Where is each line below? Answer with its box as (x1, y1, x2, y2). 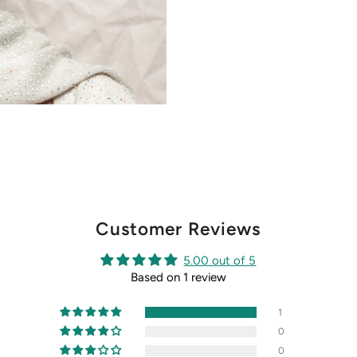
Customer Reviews (96, 218, 261, 241)
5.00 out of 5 (183, 253, 257, 269)
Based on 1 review (130, 270, 226, 285)
